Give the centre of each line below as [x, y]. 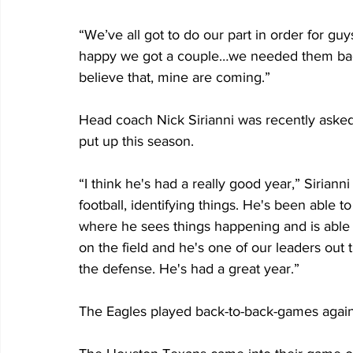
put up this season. [136, 141]
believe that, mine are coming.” [175, 78]
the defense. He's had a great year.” [189, 269]
